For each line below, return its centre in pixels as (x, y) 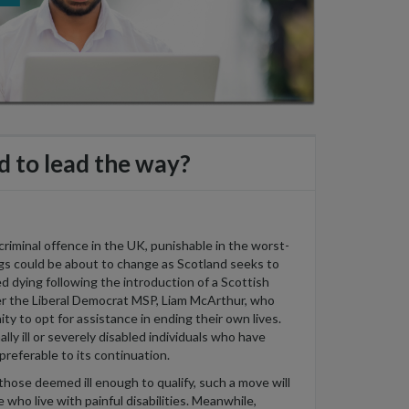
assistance (107, 318)
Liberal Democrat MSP (94, 299)
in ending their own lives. (210, 318)
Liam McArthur (202, 299)
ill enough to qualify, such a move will (186, 382)
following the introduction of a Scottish (156, 281)
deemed (58, 382)
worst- (270, 245)
